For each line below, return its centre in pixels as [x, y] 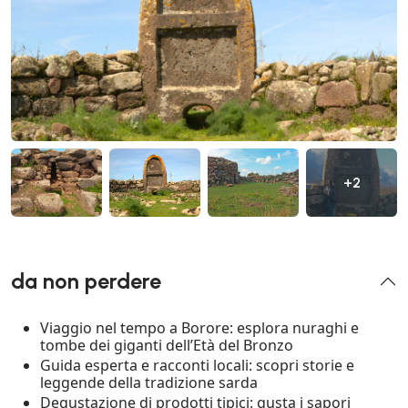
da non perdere [86, 282]
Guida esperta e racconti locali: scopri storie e [197, 366]
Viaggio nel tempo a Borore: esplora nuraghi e [199, 328]
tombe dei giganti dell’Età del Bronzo [167, 346]
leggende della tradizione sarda [149, 383]
